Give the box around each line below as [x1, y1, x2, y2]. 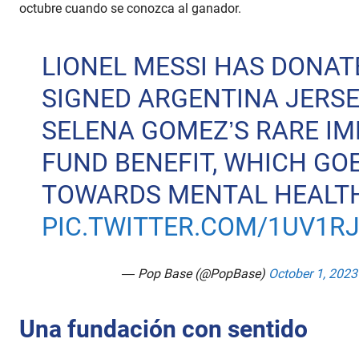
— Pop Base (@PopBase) [122, 266, 268, 282]
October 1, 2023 [268, 266, 357, 282]
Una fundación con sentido [19, 315, 308, 344]
